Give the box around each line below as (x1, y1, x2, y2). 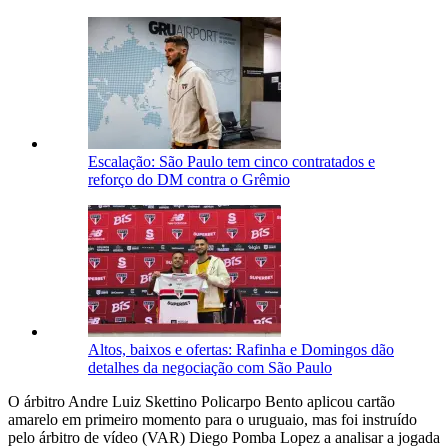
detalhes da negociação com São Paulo (88, 359, 332, 377)
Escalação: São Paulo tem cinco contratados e (88, 153, 375, 171)
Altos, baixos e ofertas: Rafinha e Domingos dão (88, 341, 394, 359)
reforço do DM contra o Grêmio (88, 171, 290, 189)
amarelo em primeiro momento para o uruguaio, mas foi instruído (8, 411, 417, 429)
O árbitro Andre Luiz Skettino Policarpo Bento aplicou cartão (8, 393, 395, 411)
